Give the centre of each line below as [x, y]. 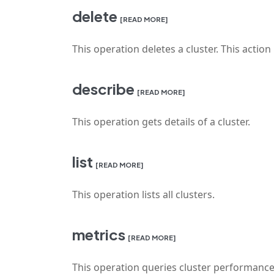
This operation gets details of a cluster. [161, 122]
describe [103, 89]
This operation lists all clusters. [143, 194]
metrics [99, 234]
